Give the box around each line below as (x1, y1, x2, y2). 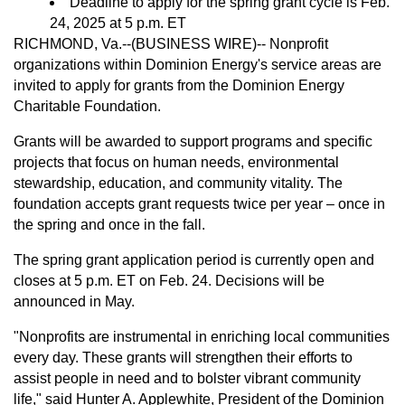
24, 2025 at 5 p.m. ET (50, 15, 186, 32)
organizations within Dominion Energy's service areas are (14, 57, 381, 73)
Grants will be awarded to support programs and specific (14, 134, 372, 150)
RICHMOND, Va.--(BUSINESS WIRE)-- (14, 36, 269, 52)
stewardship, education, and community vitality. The (14, 175, 343, 192)
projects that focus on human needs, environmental (14, 155, 339, 171)
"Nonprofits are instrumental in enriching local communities (14, 329, 390, 345)
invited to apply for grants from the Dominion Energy (14, 78, 344, 94)
